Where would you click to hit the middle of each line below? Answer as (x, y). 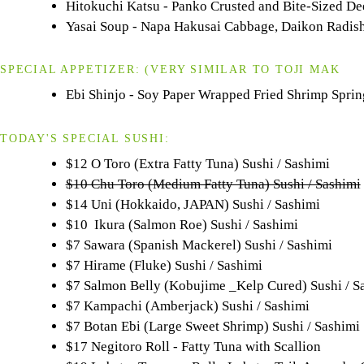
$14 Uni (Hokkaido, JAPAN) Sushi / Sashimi (193, 204)
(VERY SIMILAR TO (210, 69)
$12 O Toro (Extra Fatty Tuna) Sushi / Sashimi (197, 163)
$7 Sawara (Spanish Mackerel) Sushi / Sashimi (199, 245)
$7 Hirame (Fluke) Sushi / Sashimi (164, 265)
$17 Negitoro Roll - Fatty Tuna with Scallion (193, 346)
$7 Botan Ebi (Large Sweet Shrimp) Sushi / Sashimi (212, 326)
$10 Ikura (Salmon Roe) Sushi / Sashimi (182, 224)
